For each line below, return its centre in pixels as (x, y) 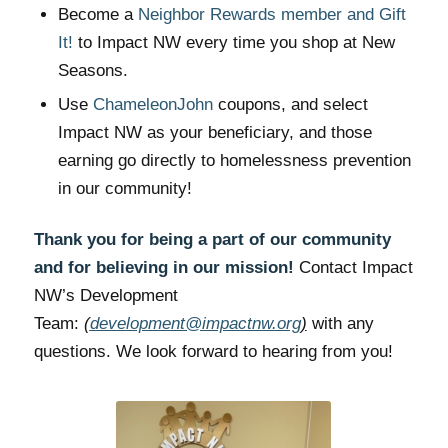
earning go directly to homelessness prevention (234, 161)
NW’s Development (105, 296)
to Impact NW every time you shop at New (233, 43)
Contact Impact (355, 268)
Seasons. (92, 71)
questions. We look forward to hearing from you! (213, 352)
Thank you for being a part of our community (212, 240)
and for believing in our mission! (166, 268)
